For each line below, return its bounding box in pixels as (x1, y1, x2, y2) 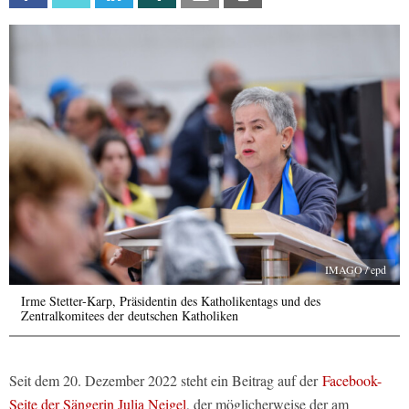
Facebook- (322, 371, 382, 391)
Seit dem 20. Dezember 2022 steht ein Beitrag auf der (9, 371, 322, 391)
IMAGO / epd (325, 262, 386, 278)
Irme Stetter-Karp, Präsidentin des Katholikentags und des (21, 292, 320, 310)
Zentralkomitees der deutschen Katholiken (21, 307, 238, 325)
